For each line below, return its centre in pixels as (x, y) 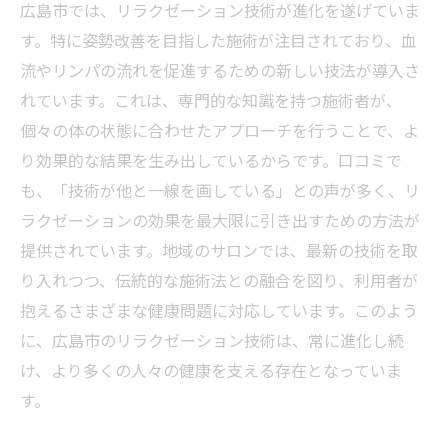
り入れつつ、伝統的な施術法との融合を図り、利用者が (219, 280)
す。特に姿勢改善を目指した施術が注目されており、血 (218, 40)
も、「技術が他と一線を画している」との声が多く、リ (220, 190)
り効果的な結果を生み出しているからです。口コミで (211, 160)
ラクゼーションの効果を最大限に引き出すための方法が (220, 220)
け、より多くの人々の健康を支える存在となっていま (211, 370)
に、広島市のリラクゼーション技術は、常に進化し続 (212, 340)
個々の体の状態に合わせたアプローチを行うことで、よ (219, 130)
